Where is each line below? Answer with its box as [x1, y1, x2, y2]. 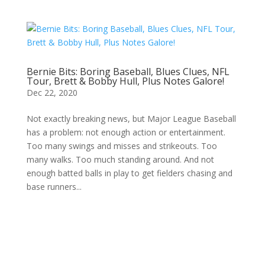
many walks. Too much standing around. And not [26, 154, 214, 165]
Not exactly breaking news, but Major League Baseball [26, 113, 236, 124]
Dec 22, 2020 [26, 87, 77, 98]
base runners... [26, 181, 82, 192]
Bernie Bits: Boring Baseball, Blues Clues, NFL [26, 65, 230, 78]
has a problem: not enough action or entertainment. [26, 127, 225, 138]
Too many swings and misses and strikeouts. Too [26, 140, 217, 151]
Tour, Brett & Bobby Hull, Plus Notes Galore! [26, 75, 224, 88]
